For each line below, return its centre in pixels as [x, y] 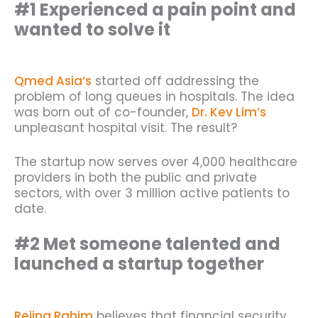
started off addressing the [175, 81]
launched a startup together [139, 264]
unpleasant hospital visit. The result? [126, 128]
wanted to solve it [92, 29]
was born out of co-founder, [103, 113]
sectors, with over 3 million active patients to [152, 193]
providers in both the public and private [136, 177]
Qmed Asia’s [53, 81]
